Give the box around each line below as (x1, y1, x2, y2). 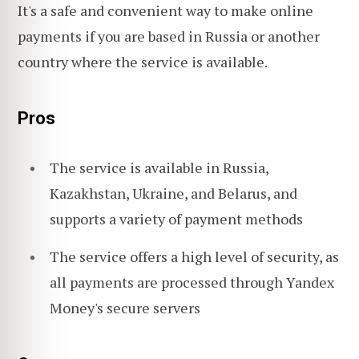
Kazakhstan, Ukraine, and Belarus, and (50, 184, 297, 204)
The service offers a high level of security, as (50, 246, 339, 266)
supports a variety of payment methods (50, 209, 303, 229)
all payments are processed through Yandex (50, 272, 334, 292)
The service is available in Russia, (50, 158, 268, 178)
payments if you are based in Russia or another (18, 26, 320, 46)
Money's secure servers (50, 297, 200, 317)
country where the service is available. (18, 51, 268, 71)
